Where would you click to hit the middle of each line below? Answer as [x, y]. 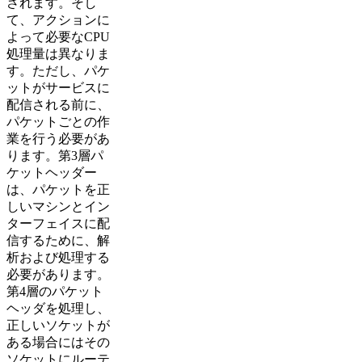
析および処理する [58, 258]
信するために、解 [58, 241]
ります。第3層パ [55, 156]
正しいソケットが [58, 326]
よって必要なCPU [58, 37]
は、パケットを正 [58, 190]
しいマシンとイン [58, 207]
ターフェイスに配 [58, 224]
